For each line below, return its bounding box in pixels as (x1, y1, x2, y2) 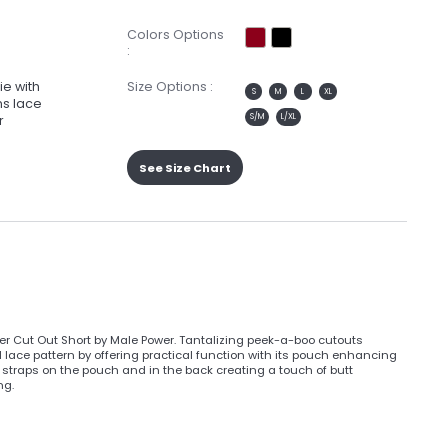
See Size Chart (139, 159, 232, 176)
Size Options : (127, 77, 214, 95)
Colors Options (127, 25, 225, 43)
